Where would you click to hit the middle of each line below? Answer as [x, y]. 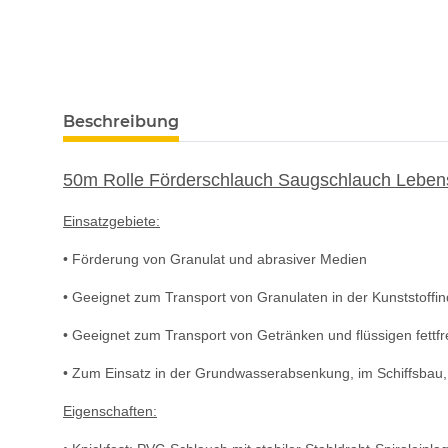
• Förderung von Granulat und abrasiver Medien [215, 259]
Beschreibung [121, 122]
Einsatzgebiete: [111, 221]
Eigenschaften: [110, 411]
